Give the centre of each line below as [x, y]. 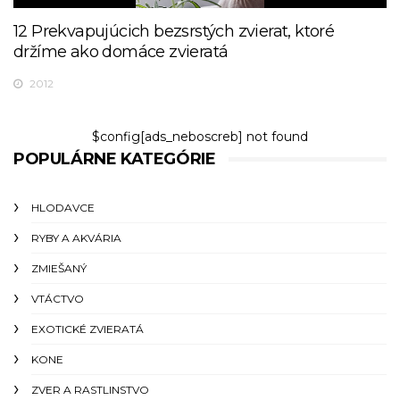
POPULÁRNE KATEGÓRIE [115, 159]
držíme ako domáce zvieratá [121, 52]
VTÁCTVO [58, 299]
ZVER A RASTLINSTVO [90, 390]
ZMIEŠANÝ [59, 269]
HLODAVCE [63, 208]
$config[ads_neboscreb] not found [200, 137]
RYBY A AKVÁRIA [76, 238]
